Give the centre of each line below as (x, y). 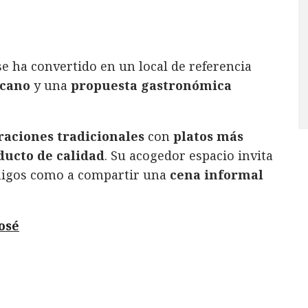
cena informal (217, 175)
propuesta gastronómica (151, 86)
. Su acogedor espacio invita (189, 156)
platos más (208, 136)
